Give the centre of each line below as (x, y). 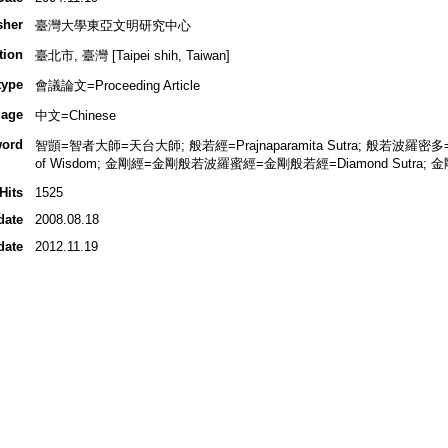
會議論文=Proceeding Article (117, 86)
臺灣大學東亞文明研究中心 (112, 26)
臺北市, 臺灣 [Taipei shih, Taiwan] (132, 56)
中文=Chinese (75, 116)
